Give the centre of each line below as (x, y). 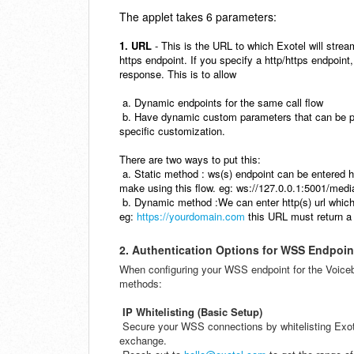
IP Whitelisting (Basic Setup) (191, 312)
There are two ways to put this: (190, 160)
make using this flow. (169, 188)
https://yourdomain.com (191, 217)
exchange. (143, 341)
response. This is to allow (179, 74)
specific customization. (174, 131)
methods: (141, 284)
